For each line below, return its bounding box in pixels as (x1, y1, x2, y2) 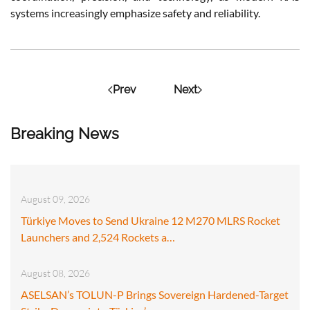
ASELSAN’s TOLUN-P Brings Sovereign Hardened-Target (21, 287, 289, 301)
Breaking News (10, 124, 119, 143)
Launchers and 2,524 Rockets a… (21, 230, 175, 244)
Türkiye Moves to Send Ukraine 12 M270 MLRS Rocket (21, 213, 280, 227)
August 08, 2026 (21, 266, 90, 279)
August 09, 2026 (21, 192, 90, 205)
